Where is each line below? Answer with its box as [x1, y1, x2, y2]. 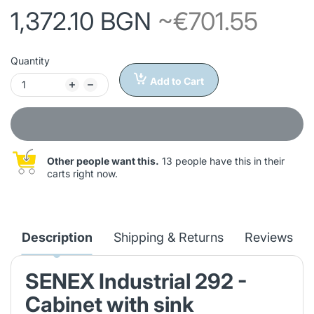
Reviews [244, 229, 293, 245]
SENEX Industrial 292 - [25, 268, 247, 294]
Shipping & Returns [113, 229, 224, 245]
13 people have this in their [159, 154, 285, 167]
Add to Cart [150, 74, 204, 87]
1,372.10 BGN [11, 6, 158, 36]
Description [21, 229, 93, 245]
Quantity [11, 54, 50, 67]
